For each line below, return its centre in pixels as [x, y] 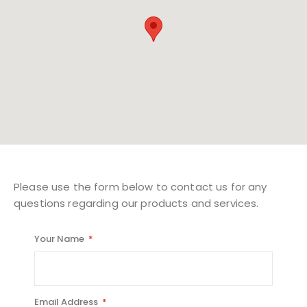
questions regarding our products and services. [136, 204]
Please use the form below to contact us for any [140, 187]
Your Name [60, 239]
